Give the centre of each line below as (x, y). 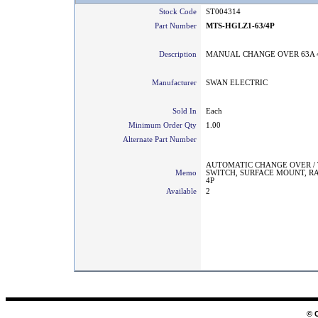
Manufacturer (176, 83)
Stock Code (180, 12)
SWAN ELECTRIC (237, 83)
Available (183, 191)
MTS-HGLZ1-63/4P (240, 26)
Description (180, 54)
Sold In (187, 111)
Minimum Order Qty (165, 125)
